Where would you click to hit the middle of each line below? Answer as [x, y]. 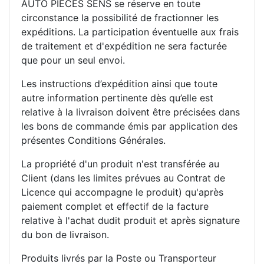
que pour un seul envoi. [73, 60]
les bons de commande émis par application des [129, 126]
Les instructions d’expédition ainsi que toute [119, 83]
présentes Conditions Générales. [93, 140]
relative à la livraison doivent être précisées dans [131, 112]
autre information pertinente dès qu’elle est [117, 98]
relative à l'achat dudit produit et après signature [131, 220]
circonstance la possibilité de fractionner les [120, 17]
